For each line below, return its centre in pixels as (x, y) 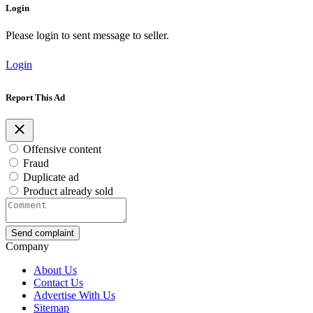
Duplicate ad (51, 177)
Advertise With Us (74, 296)
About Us (55, 270)
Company (27, 247)
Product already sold (68, 191)
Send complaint (43, 233)
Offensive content (62, 150)
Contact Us (58, 283)
